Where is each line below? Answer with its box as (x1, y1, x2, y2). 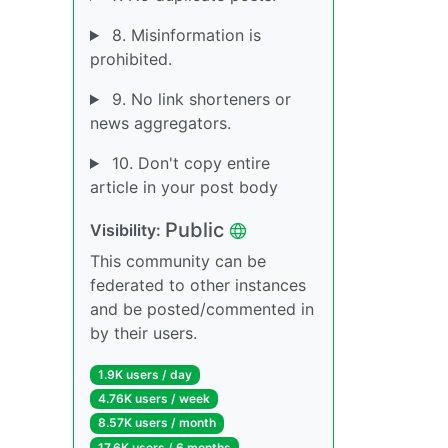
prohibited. (90, 49, 172, 69)
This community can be (90, 251, 266, 271)
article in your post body (90, 177, 278, 197)
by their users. (90, 323, 197, 343)
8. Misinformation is (106, 25, 261, 45)
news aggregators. (90, 113, 231, 133)
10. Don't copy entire (106, 153, 270, 173)
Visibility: (90, 220, 165, 240)
